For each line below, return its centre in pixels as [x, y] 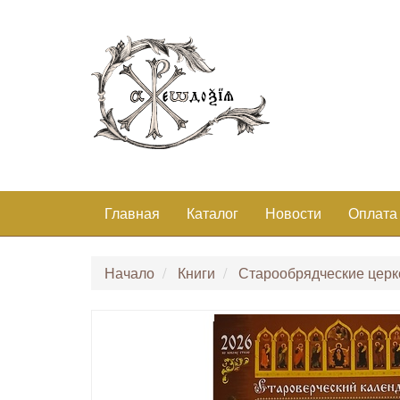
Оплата [373, 213]
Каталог [212, 213]
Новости [293, 213]
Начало [129, 273]
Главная [132, 213]
